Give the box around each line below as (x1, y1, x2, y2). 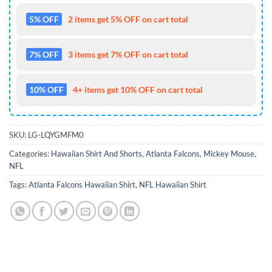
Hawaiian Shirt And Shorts (51, 148, 142, 158)
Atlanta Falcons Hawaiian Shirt (29, 179, 135, 189)
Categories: (9, 148, 51, 158)
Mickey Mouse (203, 148, 254, 158)
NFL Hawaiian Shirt (139, 179, 206, 189)
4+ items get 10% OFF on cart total (73, 84, 203, 95)
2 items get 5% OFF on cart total (68, 13, 188, 24)
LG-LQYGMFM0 (28, 129, 84, 140)
